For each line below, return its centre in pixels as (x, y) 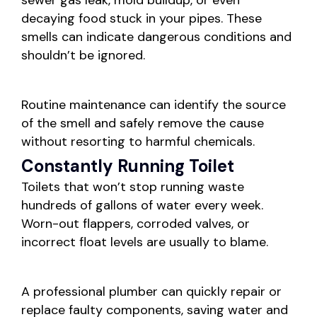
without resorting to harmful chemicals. (138, 142)
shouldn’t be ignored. (83, 56)
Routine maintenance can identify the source (154, 105)
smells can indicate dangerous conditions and (156, 37)
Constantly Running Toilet (128, 166)
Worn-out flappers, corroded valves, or (136, 224)
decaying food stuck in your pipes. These (142, 19)
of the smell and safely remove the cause (143, 123)
